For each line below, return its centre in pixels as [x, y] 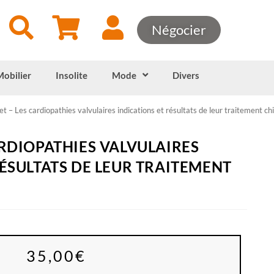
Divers [186, 75]
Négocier [179, 30]
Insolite [71, 75]
